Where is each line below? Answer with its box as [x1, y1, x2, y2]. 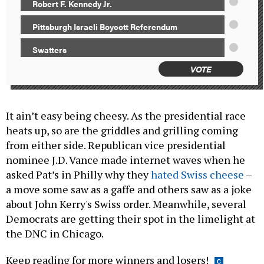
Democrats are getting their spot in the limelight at [6, 212, 255, 226]
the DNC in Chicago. [6, 226, 105, 241]
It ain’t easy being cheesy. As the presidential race [6, 108, 246, 123]
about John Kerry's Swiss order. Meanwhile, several [6, 197, 246, 212]
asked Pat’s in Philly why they [6, 167, 151, 182]
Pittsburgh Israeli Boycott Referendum [32, 21, 177, 33]
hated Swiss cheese [151, 167, 244, 182]
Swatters [32, 44, 67, 56]
